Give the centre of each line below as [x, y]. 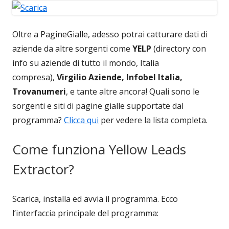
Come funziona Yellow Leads [99, 149]
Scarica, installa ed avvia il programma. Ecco [95, 199]
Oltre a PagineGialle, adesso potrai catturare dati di [110, 34]
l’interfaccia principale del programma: [85, 213]
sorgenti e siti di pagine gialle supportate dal [98, 106]
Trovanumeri [39, 91]
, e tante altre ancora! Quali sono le [133, 91]
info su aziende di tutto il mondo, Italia [86, 63]
